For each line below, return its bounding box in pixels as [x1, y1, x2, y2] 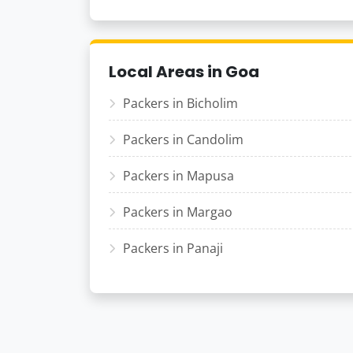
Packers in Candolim [123, 131, 243, 148]
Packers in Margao [123, 203, 232, 221]
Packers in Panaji [123, 240, 223, 257]
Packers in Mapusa [123, 167, 234, 184]
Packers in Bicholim [123, 95, 238, 112]
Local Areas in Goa [109, 61, 259, 83]
